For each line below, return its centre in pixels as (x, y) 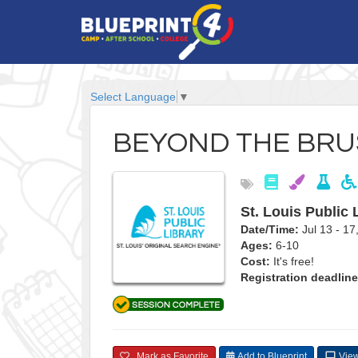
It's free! (292, 262)
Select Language (133, 97)
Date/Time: (270, 230)
